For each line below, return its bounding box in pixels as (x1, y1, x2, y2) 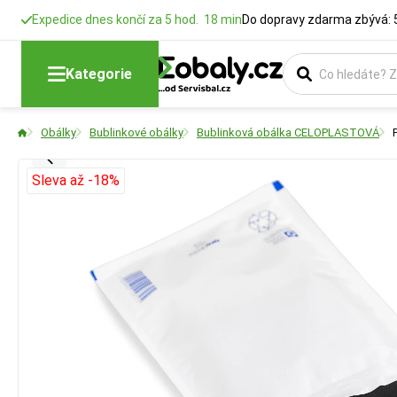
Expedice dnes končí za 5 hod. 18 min (32, 12, 242, 27)
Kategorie (66, 65, 132, 82)
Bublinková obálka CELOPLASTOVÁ (197, 126, 379, 139)
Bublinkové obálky (90, 126, 183, 139)
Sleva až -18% (32, 172, 120, 189)
